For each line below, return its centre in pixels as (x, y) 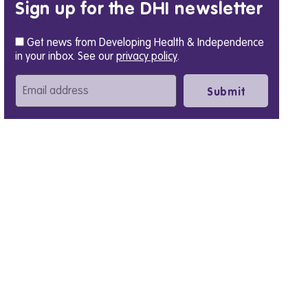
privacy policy (147, 57)
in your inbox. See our (66, 57)
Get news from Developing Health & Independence (144, 43)
